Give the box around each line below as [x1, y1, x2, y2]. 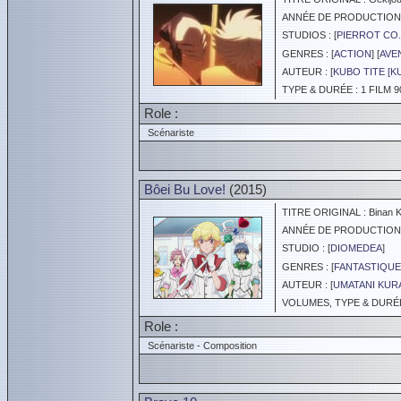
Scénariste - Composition [142, 340, 257, 351]
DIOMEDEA [330, 243, 382, 253]
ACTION [334, 48, 371, 59]
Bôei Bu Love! [144, 182, 226, 197]
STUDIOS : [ [277, 30, 337, 40]
